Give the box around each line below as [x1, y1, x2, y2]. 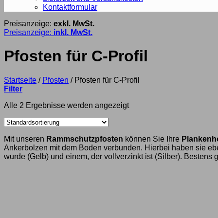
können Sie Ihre [125, 134, 182, 143]
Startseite [4, 75, 36, 84]
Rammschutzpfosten [46, 134, 125, 143]
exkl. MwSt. [54, 19, 94, 28]
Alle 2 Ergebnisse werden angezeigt [4, 101, 129, 109]
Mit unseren [4, 134, 46, 143]
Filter [4, 84, 22, 93]
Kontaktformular [43, 3, 97, 11]
